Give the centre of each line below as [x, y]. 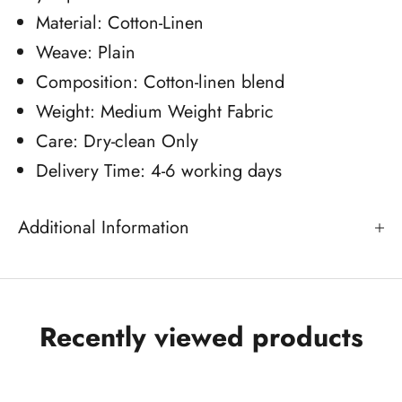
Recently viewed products [201, 337]
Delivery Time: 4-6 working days [159, 171]
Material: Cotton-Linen [120, 23]
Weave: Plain [86, 53]
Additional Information [104, 228]
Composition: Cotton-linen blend [160, 83]
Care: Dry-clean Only [117, 142]
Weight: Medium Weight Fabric [155, 112]
